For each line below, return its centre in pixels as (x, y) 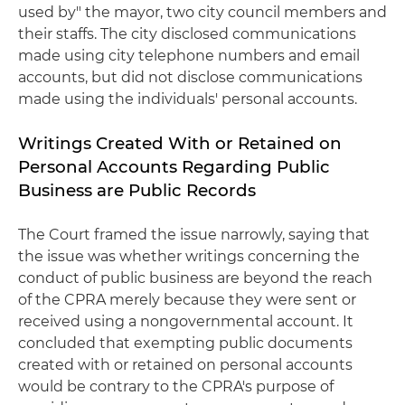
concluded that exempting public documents (185, 343)
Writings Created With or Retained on (180, 143)
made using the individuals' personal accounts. (188, 99)
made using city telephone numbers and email (189, 56)
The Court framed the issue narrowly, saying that (194, 235)
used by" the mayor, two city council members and (202, 12)
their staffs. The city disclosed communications (187, 34)
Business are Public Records (137, 190)
